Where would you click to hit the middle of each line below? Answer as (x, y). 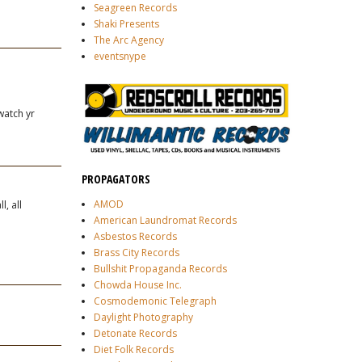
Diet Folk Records (134, 350)
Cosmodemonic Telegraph (155, 301)
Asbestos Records (135, 237)
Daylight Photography (143, 318)
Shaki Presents (126, 24)
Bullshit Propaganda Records (160, 269)
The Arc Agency (129, 40)
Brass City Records (137, 253)
